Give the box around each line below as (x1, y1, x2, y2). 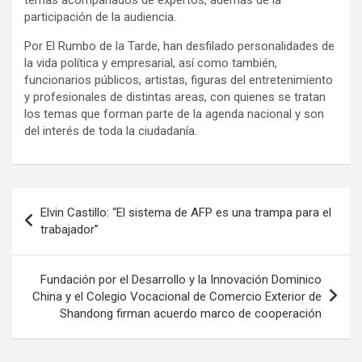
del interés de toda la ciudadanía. (24, 123, 197, 138)
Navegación (11, 187, 119, 212)
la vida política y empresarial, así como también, (24, 55, 277, 70)
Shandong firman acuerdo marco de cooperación (60, 305, 322, 321)
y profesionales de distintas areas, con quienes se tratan (24, 89, 326, 104)
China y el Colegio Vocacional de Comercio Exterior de (32, 288, 322, 304)
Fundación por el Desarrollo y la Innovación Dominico (40, 271, 322, 287)
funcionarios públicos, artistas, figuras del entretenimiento (24, 72, 333, 87)
